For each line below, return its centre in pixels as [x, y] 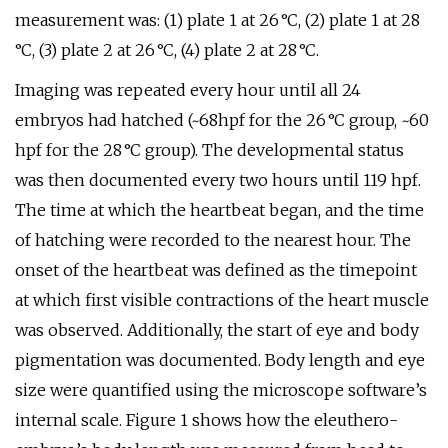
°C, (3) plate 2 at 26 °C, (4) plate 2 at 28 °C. [167, 50]
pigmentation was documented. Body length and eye [220, 360]
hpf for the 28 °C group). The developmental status [209, 150]
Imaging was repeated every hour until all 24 [188, 90]
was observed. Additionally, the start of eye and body [217, 330]
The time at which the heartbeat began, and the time [219, 210]
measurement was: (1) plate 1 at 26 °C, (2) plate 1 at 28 [218, 20]
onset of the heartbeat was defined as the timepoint [216, 270]
